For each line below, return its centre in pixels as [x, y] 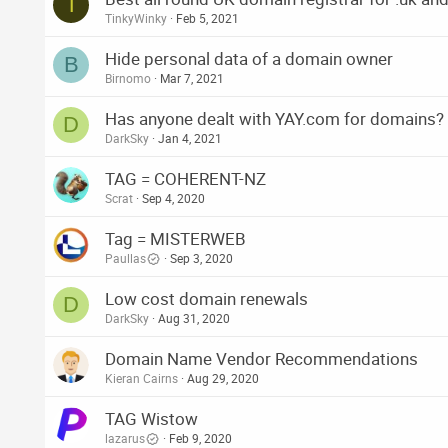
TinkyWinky [136, 18]
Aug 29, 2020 [223, 378]
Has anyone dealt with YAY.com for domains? [274, 119]
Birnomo [128, 78]
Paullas [125, 258]
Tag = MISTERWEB [175, 239]
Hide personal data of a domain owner [249, 59]
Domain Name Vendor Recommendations [261, 359]
